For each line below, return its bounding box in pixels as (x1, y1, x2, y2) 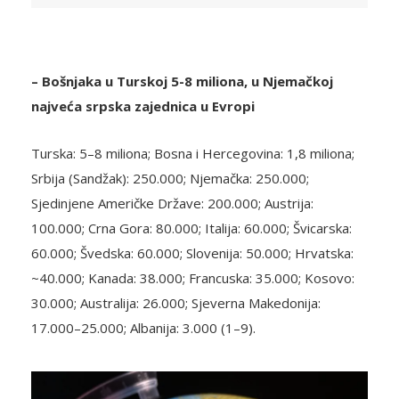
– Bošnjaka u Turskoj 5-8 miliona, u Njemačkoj (31, 71, 333, 90)
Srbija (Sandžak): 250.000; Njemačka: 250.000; (31, 168, 309, 187)
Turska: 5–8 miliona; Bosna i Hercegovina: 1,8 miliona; (31, 143, 354, 162)
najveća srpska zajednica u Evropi (31, 96, 255, 115)
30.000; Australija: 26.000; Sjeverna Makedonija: (31, 293, 321, 312)
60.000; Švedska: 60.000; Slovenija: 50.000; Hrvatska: (31, 243, 354, 262)
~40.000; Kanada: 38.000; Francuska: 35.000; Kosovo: (31, 268, 354, 287)
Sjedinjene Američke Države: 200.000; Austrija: (31, 193, 313, 212)
